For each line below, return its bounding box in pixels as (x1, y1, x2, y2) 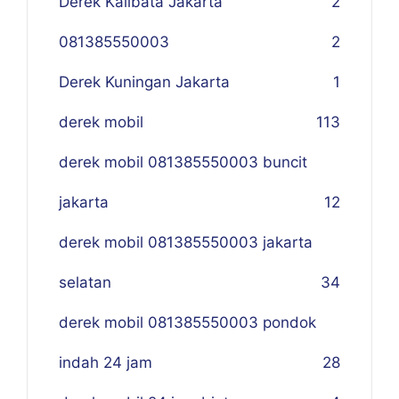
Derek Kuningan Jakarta (59, 73, 230, 91)
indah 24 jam (59, 354, 152, 371)
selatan (59, 273, 111, 291)
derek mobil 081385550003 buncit (59, 153, 307, 171)
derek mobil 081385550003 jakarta (59, 233, 313, 251)
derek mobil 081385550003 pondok (59, 313, 316, 331)
